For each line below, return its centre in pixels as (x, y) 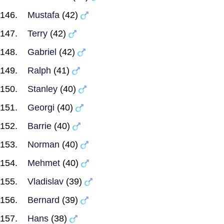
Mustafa (43, 15)
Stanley (42, 89)
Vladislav (45, 181)
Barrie (39, 126)
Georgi (41, 107)
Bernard (43, 200)
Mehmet (44, 163)
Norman (43, 144)
